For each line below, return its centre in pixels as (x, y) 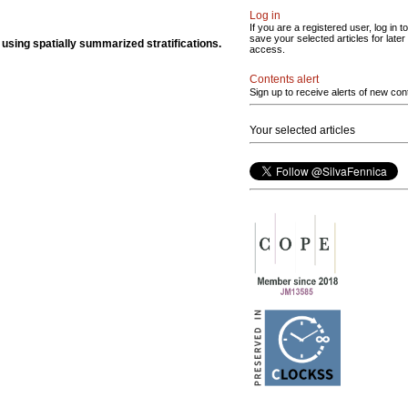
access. (267, 49)
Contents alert (284, 79)
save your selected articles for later (327, 38)
